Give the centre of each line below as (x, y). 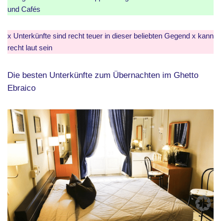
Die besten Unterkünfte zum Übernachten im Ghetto (103, 75)
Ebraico (21, 88)
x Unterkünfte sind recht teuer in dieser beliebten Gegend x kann (110, 36)
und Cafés (24, 9)
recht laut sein (30, 47)
